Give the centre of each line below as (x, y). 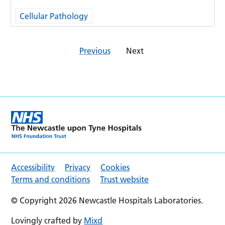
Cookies (115, 167)
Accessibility (33, 167)
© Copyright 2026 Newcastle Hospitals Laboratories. (107, 201)
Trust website (125, 180)
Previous (95, 51)
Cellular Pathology (54, 16)
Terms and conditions (51, 180)
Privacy (78, 167)
